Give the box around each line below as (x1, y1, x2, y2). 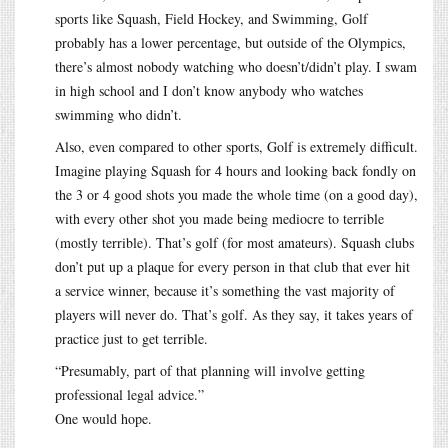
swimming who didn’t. (55, 104, 182, 124)
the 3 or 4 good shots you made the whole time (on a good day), (55, 184, 418, 204)
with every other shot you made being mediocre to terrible (55, 208, 384, 228)
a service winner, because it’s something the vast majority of (55, 280, 395, 300)
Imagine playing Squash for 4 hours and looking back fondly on (55, 160, 416, 180)
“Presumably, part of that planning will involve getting (55, 360, 365, 380)
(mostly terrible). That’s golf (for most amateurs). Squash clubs (55, 232, 414, 252)
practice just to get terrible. (55, 328, 208, 348)
